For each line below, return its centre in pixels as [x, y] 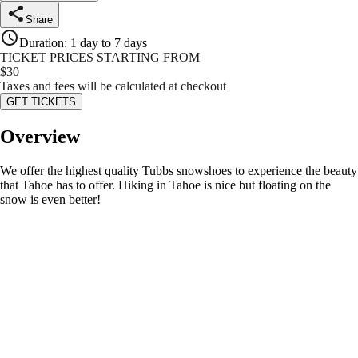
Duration [42, 43]
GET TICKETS [41, 102]
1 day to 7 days [109, 43]
